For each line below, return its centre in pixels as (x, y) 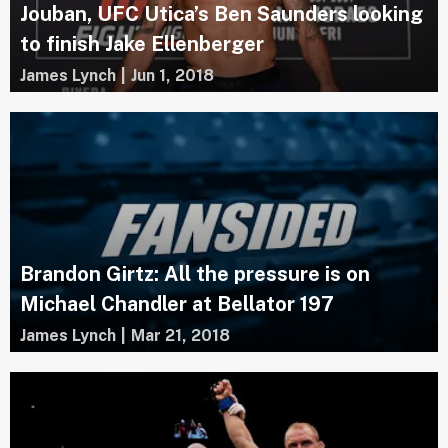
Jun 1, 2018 (172, 75)
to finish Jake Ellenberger (142, 43)
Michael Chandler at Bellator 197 (177, 304)
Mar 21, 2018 (180, 336)
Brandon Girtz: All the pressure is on (195, 274)
